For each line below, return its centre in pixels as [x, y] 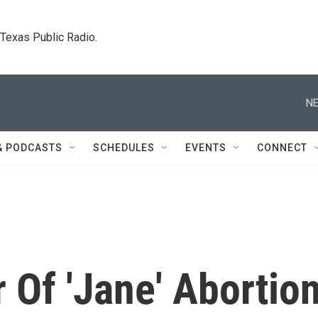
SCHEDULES [124, 148]
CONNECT [282, 148]
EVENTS [206, 148]
